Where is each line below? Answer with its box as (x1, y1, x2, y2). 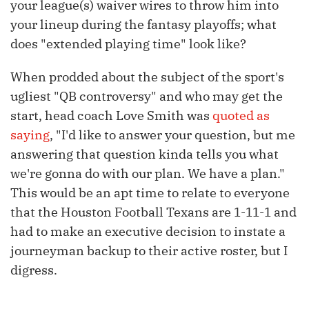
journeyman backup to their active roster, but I (10, 243, 288, 259)
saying (10, 127, 50, 143)
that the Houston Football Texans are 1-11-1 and (10, 204, 297, 221)
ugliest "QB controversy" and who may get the (10, 88, 283, 105)
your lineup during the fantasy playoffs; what (10, 17, 277, 33)
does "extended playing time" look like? (10, 36, 246, 52)
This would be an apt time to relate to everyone (10, 185, 290, 201)
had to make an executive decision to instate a (10, 223, 286, 240)
